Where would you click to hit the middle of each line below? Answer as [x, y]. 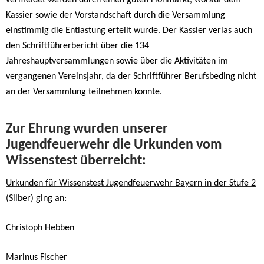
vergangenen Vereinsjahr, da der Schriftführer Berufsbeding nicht [131, 76]
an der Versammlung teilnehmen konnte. [84, 92]
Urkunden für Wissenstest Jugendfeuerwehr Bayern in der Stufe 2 [131, 183]
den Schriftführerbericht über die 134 [77, 46]
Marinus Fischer [37, 257]
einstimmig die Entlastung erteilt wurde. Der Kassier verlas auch [129, 30]
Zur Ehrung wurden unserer [87, 129]
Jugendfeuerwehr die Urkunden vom [114, 145]
